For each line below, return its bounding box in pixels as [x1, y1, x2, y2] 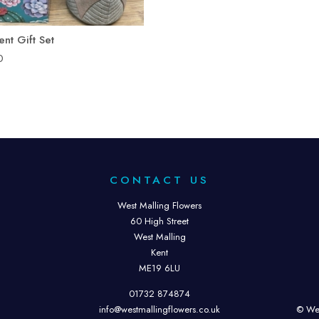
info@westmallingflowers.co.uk [99, 303, 220, 317]
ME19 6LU [139, 261, 180, 276]
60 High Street [130, 214, 189, 229]
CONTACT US [110, 172, 209, 188]
